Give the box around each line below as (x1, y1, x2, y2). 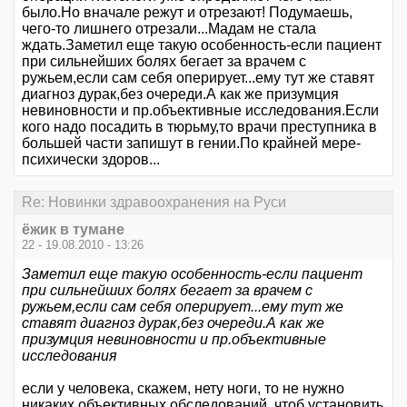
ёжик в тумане (22, 222, 124, 238)
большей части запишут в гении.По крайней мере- (22, 135, 361, 151)
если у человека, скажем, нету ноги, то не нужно (22, 381, 344, 397)
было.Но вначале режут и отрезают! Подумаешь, (22, 5, 352, 20)
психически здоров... (22, 152, 167, 167)
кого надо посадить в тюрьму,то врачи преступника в (22, 119, 377, 134)
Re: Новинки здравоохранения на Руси (22, 194, 286, 211)
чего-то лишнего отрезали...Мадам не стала (22, 21, 316, 36)
